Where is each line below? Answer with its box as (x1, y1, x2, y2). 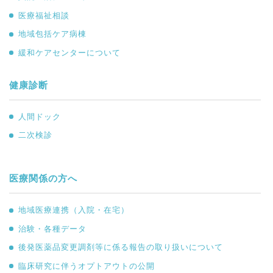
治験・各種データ (18, 224, 87, 233)
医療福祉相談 (18, 10, 69, 20)
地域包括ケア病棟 (18, 29, 87, 39)
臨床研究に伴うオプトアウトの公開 (18, 261, 155, 271)
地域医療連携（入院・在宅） (18, 205, 129, 215)
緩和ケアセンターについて (18, 48, 121, 57)
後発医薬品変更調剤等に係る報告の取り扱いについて (18, 243, 223, 252)
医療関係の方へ (9, 173, 77, 184)
